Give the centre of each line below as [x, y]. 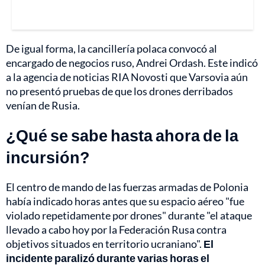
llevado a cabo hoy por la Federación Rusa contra [116, 230]
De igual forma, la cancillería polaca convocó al [112, 49]
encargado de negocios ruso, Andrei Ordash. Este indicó [132, 63]
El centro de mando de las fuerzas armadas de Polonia [127, 187]
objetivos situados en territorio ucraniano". [105, 244]
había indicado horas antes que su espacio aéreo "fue [125, 201]
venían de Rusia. [43, 106]
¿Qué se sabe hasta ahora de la [122, 135]
